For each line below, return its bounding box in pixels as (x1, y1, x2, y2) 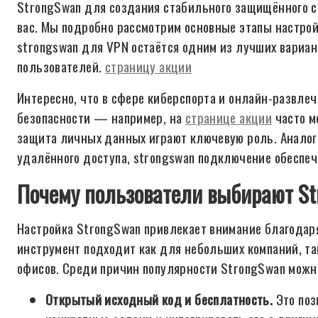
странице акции (185, 107, 273, 128)
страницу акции (104, 56, 192, 77)
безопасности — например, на (17, 107, 185, 128)
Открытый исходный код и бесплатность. (45, 289, 273, 309)
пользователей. (17, 56, 105, 77)
